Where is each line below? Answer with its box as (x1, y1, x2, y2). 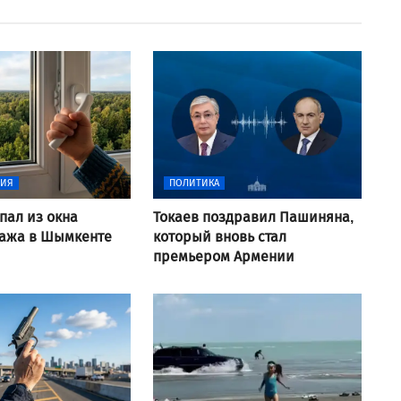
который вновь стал (152, 227, 286, 245)
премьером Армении (152, 247, 294, 265)
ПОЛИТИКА (168, 176, 219, 189)
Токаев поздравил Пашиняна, (152, 208, 354, 226)
